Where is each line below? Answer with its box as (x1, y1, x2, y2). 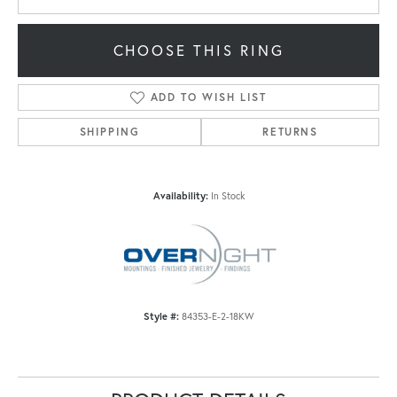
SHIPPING (79, 124, 140, 138)
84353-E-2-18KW (181, 308, 254, 323)
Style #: (143, 308, 179, 323)
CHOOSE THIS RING (113, 40, 284, 60)
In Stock (210, 188, 245, 202)
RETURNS (262, 124, 318, 138)
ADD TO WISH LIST (150, 90, 267, 104)
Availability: (152, 188, 208, 202)
